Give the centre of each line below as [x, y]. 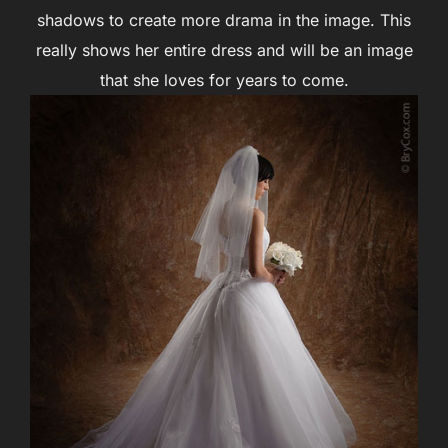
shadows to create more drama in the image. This [224, 19]
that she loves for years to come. [224, 79]
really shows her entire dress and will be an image [224, 49]
